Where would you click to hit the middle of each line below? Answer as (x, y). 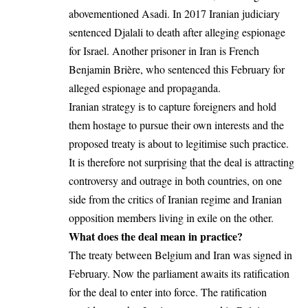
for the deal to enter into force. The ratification (168, 292)
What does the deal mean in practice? (156, 236)
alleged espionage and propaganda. (145, 88)
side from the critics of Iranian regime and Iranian (175, 199)
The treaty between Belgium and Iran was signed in (180, 255)
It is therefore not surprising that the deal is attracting (181, 162)
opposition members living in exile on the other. (171, 218)
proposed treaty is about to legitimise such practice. (179, 144)
